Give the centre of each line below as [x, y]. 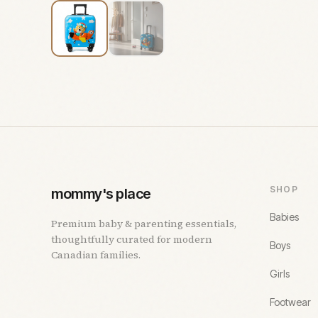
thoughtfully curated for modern [132, 239]
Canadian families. [96, 255]
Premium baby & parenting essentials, [144, 224]
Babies [284, 217]
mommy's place [101, 194]
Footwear [290, 302]
